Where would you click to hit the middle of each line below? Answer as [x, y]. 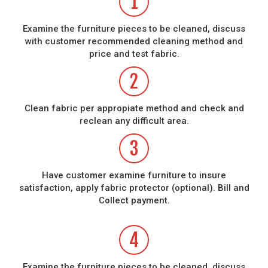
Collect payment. [134, 200]
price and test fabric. [134, 54]
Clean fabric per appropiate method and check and [134, 108]
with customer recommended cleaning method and [134, 41]
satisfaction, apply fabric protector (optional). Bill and [134, 188]
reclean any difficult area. [134, 121]
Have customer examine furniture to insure [134, 175]
